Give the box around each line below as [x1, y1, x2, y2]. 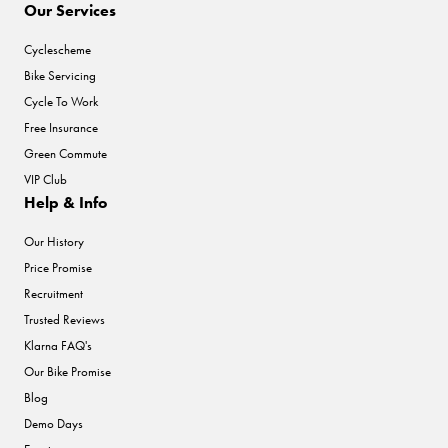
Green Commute [24, 144, 107, 162]
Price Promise [24, 258, 92, 276]
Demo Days [24, 414, 83, 432]
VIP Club [24, 170, 67, 188]
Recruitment [24, 284, 83, 302]
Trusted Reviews [24, 310, 105, 328]
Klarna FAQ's [24, 336, 92, 354]
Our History [24, 232, 84, 250]
